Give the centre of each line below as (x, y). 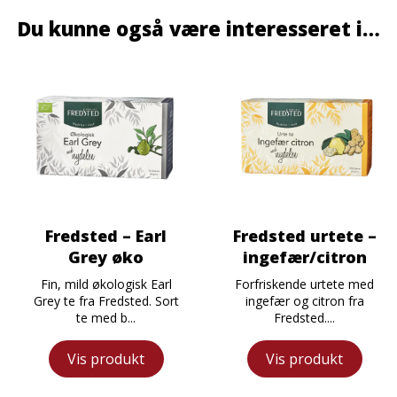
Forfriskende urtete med (304, 284)
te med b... (106, 317)
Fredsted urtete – (304, 235)
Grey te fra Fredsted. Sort (106, 300)
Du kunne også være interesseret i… (198, 29)
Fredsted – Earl (106, 235)
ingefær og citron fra (304, 300)
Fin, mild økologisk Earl (106, 284)
